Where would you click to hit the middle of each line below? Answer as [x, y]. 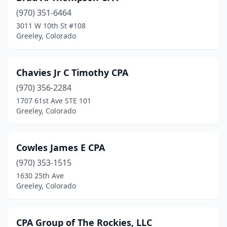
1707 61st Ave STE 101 [54, 101]
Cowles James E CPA [61, 147]
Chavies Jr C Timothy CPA [72, 72]
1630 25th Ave [40, 176]
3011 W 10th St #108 [51, 26]
